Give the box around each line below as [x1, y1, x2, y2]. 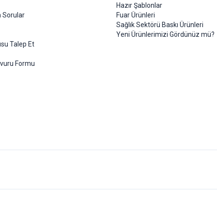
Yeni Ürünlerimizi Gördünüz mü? [116, 31, 215, 39]
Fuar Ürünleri [116, 11, 155, 19]
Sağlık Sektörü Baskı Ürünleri [116, 21, 203, 29]
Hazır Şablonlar [116, 1, 162, 10]
